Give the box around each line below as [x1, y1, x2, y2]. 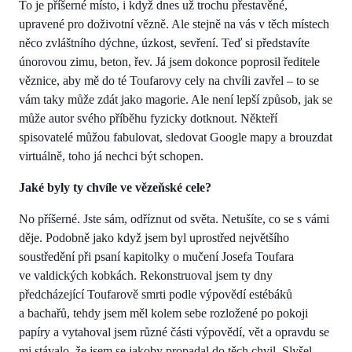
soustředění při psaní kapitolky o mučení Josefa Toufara [19, 249, 294, 263]
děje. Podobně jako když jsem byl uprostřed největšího [19, 230, 289, 244]
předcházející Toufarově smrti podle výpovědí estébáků [19, 287, 292, 301]
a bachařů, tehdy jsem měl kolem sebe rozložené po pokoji [19, 306, 308, 320]
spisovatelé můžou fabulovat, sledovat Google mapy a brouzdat [19, 130, 332, 144]
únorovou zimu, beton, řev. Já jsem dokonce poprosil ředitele [19, 54, 320, 68]
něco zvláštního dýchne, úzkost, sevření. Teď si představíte [19, 35, 310, 49]
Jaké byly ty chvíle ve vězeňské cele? [19, 180, 211, 194]
